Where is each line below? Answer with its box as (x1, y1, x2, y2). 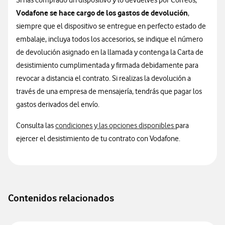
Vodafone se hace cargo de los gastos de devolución (16, 8, 188, 18)
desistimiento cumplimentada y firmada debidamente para (16, 61, 198, 70)
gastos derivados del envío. (16, 100, 99, 109)
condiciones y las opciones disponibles (55, 121, 175, 130)
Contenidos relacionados (8, 192, 114, 204)
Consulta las (16, 121, 55, 130)
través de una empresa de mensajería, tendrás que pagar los (16, 87, 202, 96)
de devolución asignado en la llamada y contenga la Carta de (16, 48, 203, 57)
